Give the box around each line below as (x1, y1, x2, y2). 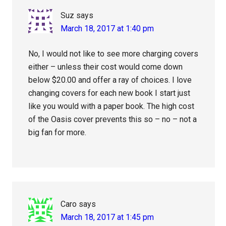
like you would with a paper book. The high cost (28, 101, 195, 111)
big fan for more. (28, 128, 87, 138)
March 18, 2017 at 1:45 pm (61, 212, 154, 222)
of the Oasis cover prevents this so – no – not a (28, 115, 197, 125)
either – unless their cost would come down (28, 62, 183, 72)
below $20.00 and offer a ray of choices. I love (28, 75, 192, 85)
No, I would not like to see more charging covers (28, 49, 199, 59)
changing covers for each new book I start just (28, 88, 191, 98)
